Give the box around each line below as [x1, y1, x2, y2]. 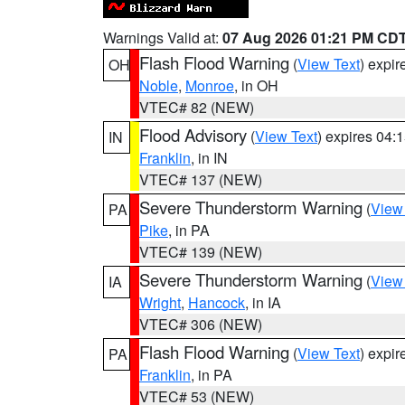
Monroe [185, 75, 234, 96]
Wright [139, 292, 181, 313]
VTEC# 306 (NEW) [139, 314, 262, 334]
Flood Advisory [139, 123, 247, 146]
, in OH [234, 75, 278, 96]
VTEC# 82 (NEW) [139, 97, 254, 118]
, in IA [245, 292, 281, 313]
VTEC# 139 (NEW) [139, 241, 262, 262]
